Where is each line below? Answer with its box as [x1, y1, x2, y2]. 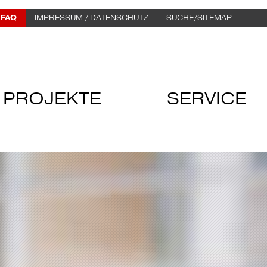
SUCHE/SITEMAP [166, 13, 232, 23]
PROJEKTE [3, 88, 101, 110]
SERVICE [167, 88, 247, 110]
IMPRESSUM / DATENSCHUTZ [35, 13, 148, 23]
